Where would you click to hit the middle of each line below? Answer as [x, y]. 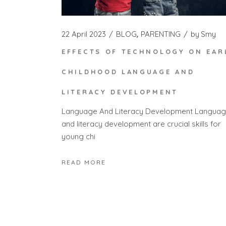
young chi [78, 137]
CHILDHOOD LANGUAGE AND [128, 71]
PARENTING [161, 34]
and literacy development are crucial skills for [141, 124]
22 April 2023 [84, 34]
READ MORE [84, 162]
